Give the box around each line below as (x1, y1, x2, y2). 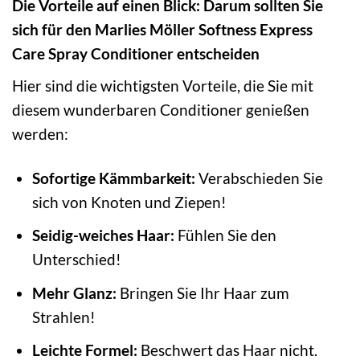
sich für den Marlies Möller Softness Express (12, 20, 313, 39)
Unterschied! (31, 250, 121, 269)
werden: (12, 124, 68, 143)
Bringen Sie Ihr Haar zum (116, 283, 289, 302)
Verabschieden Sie (194, 168, 323, 187)
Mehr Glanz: (31, 283, 117, 302)
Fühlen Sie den (174, 226, 276, 245)
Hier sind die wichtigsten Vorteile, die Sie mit (12, 76, 313, 95)
